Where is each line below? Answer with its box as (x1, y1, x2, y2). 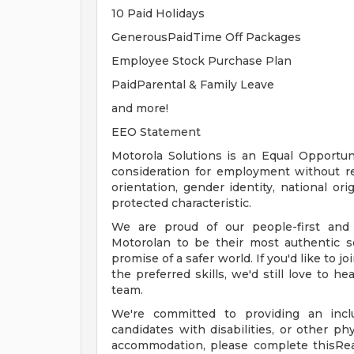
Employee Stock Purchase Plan (111, 54, 292, 68)
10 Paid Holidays (111, 6, 205, 21)
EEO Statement (111, 125, 201, 139)
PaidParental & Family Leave (111, 77, 274, 92)
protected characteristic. (111, 196, 251, 210)
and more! (111, 101, 168, 115)
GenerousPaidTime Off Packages (111, 30, 301, 44)
